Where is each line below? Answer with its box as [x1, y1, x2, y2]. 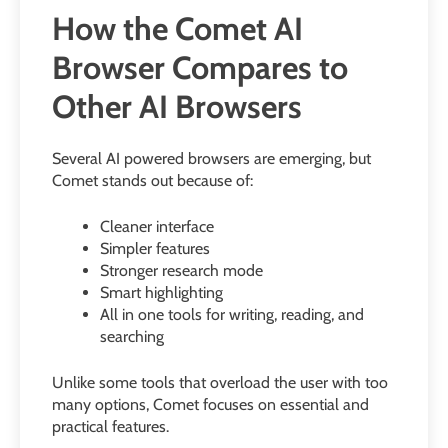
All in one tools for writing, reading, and [100, 304, 364, 324]
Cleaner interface [100, 216, 214, 236]
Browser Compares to [52, 48, 348, 88]
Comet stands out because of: [52, 170, 253, 190]
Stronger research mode [100, 260, 263, 280]
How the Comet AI [52, 9, 303, 49]
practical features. [52, 416, 169, 436]
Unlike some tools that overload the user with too [52, 372, 388, 392]
